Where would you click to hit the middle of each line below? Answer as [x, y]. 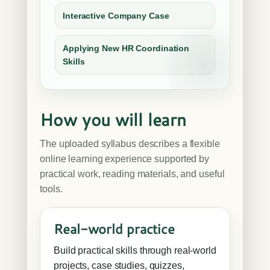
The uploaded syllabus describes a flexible [130, 144]
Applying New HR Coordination [126, 48]
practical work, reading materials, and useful [132, 174]
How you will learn [113, 119]
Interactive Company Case [116, 16]
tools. [51, 189]
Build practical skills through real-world [135, 250]
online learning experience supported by [125, 159]
